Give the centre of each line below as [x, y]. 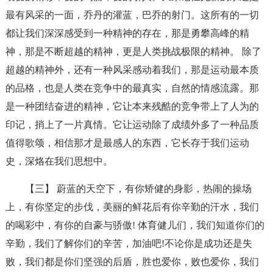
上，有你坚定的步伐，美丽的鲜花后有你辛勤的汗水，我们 [132, 207]
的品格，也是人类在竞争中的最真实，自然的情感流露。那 [132, 88]
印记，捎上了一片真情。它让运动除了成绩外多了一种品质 [132, 125]
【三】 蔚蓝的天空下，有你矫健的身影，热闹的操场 [138, 189]
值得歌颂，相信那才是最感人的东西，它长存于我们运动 [127, 143]
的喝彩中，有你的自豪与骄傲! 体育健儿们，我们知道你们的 [135, 225]
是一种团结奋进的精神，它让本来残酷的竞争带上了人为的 [132, 106]
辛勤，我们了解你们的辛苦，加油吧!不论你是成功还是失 [129, 243]
